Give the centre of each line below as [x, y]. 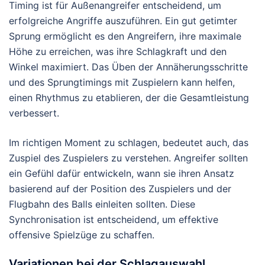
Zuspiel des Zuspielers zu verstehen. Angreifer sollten [128, 158]
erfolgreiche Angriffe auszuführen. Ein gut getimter [123, 20]
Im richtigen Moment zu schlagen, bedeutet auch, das [129, 142]
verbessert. [34, 113]
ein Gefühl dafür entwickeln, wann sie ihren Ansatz [122, 173]
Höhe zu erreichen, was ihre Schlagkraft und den [118, 51]
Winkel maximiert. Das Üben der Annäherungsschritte [128, 67]
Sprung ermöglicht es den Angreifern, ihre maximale [125, 36]
